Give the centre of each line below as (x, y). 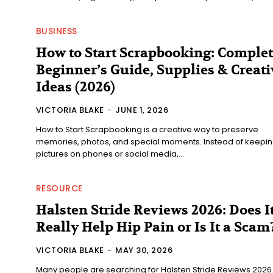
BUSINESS (56, 31)
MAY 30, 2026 (144, 250)
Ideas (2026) (75, 87)
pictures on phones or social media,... (110, 154)
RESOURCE (59, 188)
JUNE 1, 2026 (142, 110)
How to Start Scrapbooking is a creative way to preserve (147, 129)
